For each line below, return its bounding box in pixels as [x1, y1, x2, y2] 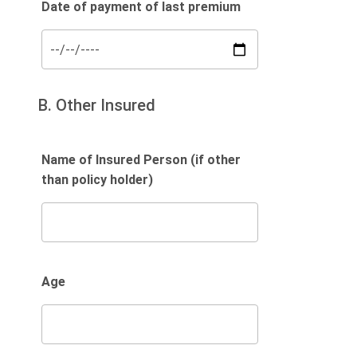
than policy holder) [41, 172, 153, 187]
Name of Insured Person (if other [41, 152, 241, 167]
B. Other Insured [38, 96, 155, 115]
